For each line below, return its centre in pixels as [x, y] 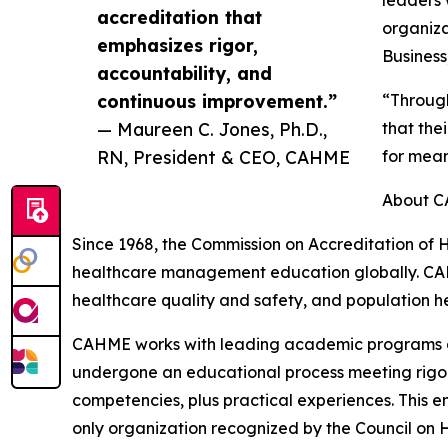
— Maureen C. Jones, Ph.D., [212, 128]
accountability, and [184, 72]
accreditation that [179, 16]
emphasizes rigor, [177, 44]
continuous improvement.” [217, 100]
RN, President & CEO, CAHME [223, 156]
